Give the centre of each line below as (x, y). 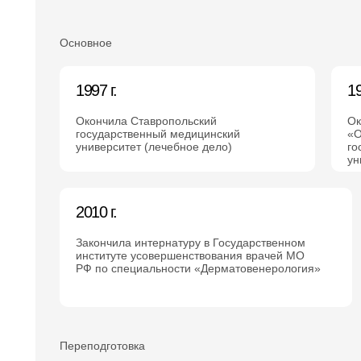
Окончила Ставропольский (146, 121)
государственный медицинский (158, 134)
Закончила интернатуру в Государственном (191, 243)
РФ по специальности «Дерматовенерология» (198, 268)
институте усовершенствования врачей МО (190, 255)
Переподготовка (102, 346)
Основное (86, 43)
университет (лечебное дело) (154, 147)
